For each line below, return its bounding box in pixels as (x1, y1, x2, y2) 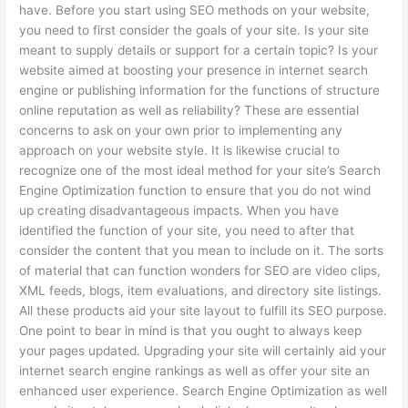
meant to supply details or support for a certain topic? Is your (19, 42, 379, 57)
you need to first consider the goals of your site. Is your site (19, 22, 370, 37)
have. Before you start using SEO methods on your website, (19, 2, 371, 17)
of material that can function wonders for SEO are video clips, (19, 262, 382, 278)
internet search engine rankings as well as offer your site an (19, 362, 371, 378)
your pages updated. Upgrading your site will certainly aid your (19, 342, 387, 358)
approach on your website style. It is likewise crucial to (19, 142, 341, 158)
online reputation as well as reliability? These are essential (19, 102, 360, 117)
